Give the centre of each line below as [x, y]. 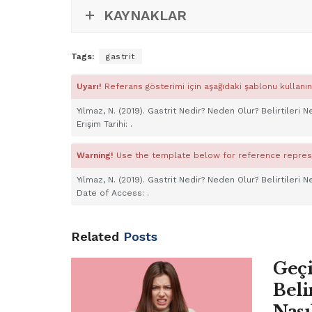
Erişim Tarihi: [103, 124]
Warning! [96, 155]
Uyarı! [91, 86]
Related [95, 236]
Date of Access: [112, 193]
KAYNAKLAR [145, 16]
